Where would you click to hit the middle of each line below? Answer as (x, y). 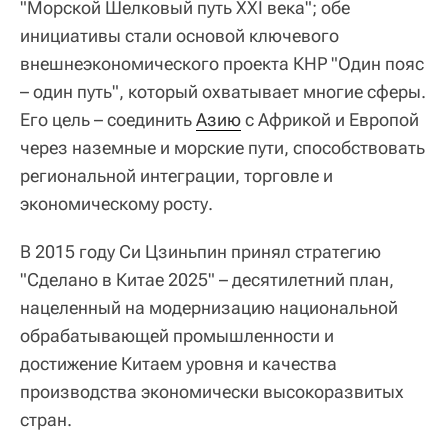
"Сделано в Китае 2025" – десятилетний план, (207, 279)
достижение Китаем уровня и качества (178, 363)
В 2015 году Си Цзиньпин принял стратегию (200, 251)
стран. (46, 419)
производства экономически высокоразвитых (212, 391)
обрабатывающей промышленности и (177, 335)
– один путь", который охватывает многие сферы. (223, 91)
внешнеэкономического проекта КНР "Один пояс (222, 63)
